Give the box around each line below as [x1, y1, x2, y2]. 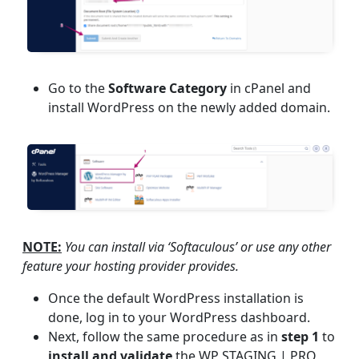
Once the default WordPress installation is [48, 289, 304, 308]
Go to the [48, 79, 108, 98]
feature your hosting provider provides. [22, 257, 239, 276]
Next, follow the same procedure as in [48, 328, 281, 346]
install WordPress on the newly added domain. [48, 99, 330, 117]
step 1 [281, 328, 319, 346]
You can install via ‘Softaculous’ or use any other [65, 238, 331, 256]
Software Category [108, 79, 227, 98]
